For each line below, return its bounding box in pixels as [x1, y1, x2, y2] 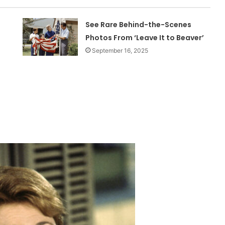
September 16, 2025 [92, 47, 149, 55]
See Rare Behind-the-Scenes [85, 20, 192, 30]
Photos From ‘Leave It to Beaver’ [85, 33, 204, 43]
